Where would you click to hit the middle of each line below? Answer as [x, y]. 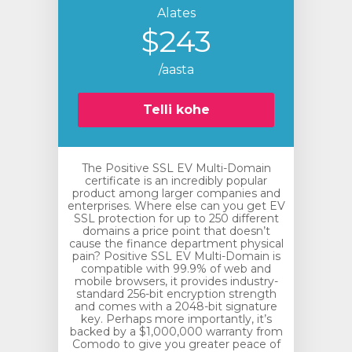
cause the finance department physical [176, 244]
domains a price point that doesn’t [176, 231]
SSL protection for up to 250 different [176, 218]
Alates [176, 13]
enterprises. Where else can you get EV [176, 206]
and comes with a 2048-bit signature [176, 306]
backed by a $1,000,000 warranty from [176, 332]
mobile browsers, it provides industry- [176, 281]
